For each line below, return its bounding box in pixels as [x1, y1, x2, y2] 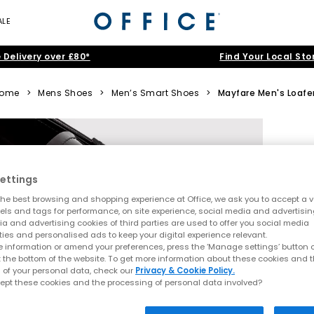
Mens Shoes [38, 87, 93, 99]
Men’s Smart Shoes [111, 87, 200, 99]
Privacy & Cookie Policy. [135, 265, 235, 277]
